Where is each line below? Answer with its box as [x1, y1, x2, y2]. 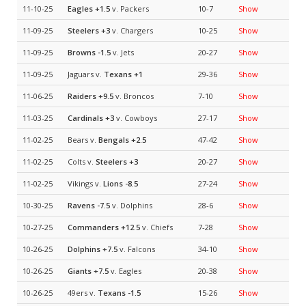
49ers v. [68, 288, 98, 298]
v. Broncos [113, 91, 154, 101]
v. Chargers [110, 25, 153, 36]
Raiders [68, 91, 96, 101]
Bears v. [68, 135, 98, 145]
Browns [68, 47, 96, 57]
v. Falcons [117, 244, 155, 254]
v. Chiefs [140, 222, 173, 232]
